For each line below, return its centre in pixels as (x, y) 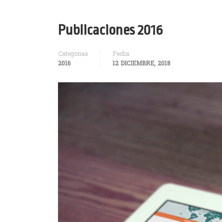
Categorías (73, 55)
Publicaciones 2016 (110, 30)
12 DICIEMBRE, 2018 (141, 64)
